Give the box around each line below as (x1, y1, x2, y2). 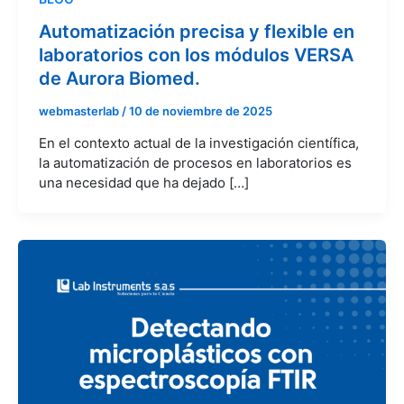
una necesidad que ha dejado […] (38, 173, 249, 191)
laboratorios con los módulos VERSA (38, 44, 353, 67)
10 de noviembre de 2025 (128, 104, 272, 119)
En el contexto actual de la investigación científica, (38, 133, 359, 151)
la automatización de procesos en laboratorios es (38, 153, 352, 171)
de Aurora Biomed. (38, 68, 200, 90)
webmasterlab (38, 104, 122, 119)
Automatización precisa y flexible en (38, 21, 354, 43)
